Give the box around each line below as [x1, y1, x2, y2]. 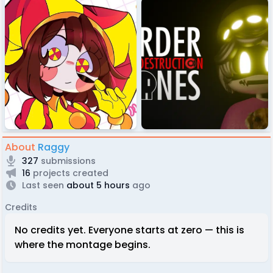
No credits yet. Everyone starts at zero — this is [15, 222, 244, 237]
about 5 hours [64, 179, 130, 191]
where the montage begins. [15, 237, 151, 252]
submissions [38, 154, 96, 167]
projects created [30, 166, 108, 179]
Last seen [22, 179, 64, 191]
